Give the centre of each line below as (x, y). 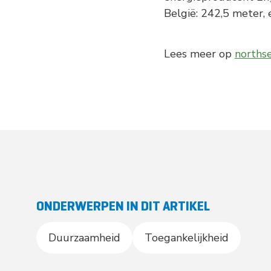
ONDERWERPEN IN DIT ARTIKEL (123, 206)
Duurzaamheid (84, 237)
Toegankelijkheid (187, 237)
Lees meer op (199, 54)
